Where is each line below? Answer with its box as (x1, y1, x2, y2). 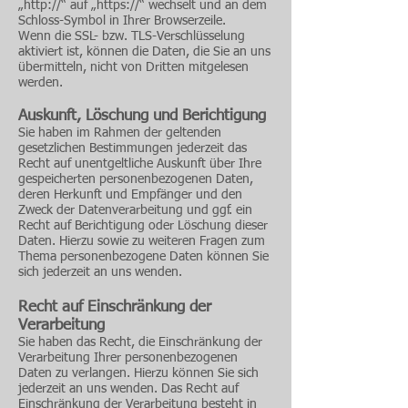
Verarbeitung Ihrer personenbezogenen (18, 352, 238, 364)
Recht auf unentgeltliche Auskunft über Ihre (18, 158, 261, 170)
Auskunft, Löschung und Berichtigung (18, 108, 266, 124)
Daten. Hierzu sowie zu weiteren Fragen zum (18, 235, 265, 248)
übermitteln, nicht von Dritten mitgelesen (18, 61, 249, 74)
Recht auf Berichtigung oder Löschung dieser (18, 219, 268, 232)
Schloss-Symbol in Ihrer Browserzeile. (18, 15, 226, 27)
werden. (18, 76, 63, 89)
